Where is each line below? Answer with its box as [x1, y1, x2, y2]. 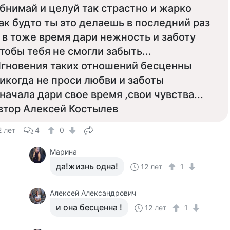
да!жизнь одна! [56, 161, 119, 171]
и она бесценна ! [56, 202, 123, 213]
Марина [50, 147, 78, 156]
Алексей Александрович [50, 188, 137, 197]
